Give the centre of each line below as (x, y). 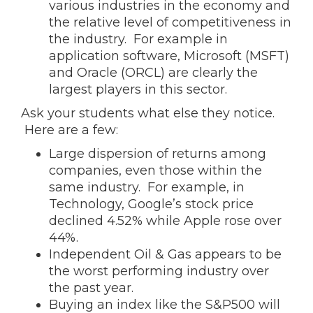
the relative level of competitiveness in (170, 22)
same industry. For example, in (147, 187)
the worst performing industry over (159, 271)
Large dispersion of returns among (158, 154)
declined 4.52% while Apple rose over (165, 221)
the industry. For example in (138, 39)
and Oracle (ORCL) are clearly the (153, 73)
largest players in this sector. (138, 89)
